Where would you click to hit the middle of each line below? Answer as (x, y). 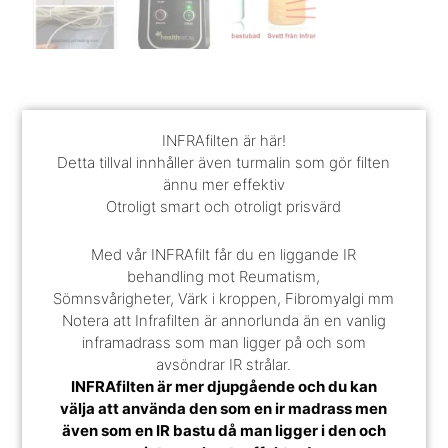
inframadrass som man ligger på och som (223, 343)
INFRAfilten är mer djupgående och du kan (223, 387)
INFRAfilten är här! (223, 140)
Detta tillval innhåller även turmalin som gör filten (224, 162)
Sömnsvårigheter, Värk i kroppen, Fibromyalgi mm (224, 299)
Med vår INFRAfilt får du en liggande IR (224, 255)
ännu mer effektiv (223, 184)
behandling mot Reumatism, (224, 277)
